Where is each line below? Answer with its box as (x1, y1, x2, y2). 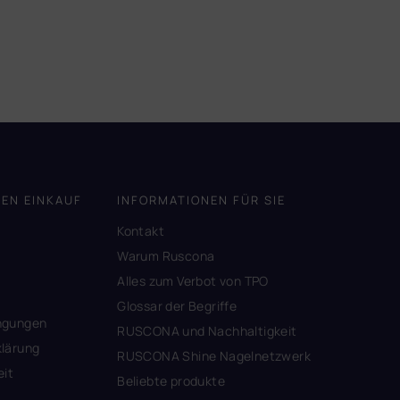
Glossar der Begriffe (117, 296, 237, 314)
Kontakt (117, 221, 164, 239)
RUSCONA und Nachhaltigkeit (117, 321, 297, 339)
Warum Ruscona (117, 246, 215, 264)
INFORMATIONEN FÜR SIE (117, 191, 287, 208)
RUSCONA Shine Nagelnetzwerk (117, 346, 311, 364)
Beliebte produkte (117, 371, 225, 389)
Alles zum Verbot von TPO (117, 271, 269, 289)
